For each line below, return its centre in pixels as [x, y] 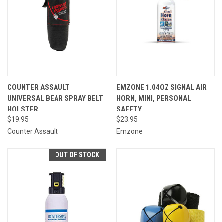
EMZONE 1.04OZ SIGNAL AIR [161, 87]
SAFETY [129, 109]
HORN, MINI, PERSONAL [154, 98]
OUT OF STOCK [77, 154]
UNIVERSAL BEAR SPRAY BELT [55, 98]
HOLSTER [23, 109]
